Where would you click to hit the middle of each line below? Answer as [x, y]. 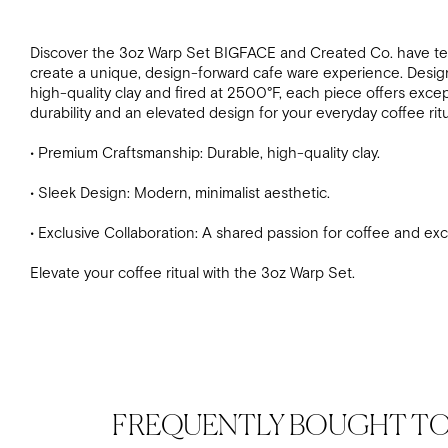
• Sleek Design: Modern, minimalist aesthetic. [180, 194]
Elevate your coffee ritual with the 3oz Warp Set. [192, 274]
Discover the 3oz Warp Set [122, 54]
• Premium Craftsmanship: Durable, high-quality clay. [205, 154]
